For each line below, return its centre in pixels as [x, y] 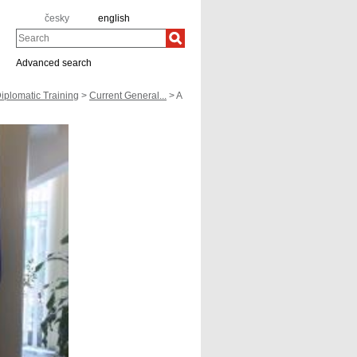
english [114, 18]
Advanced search [54, 63]
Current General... [128, 96]
